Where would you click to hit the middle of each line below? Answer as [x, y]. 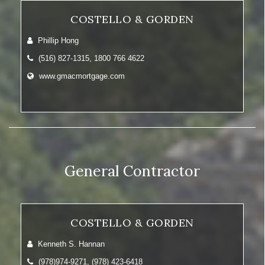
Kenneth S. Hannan [70, 244]
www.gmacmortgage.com [82, 76]
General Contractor [132, 171]
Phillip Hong [57, 41]
